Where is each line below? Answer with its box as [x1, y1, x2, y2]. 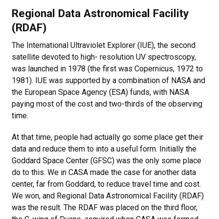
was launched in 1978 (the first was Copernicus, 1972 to [12, 64, 203, 73]
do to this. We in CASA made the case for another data [12, 168, 196, 177]
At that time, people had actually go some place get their [12, 132, 203, 142]
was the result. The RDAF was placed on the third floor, [12, 203, 197, 212]
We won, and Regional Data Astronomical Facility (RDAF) [12, 191, 204, 200]
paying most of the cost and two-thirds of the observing [12, 99, 202, 109]
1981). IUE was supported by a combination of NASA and [12, 76, 205, 85]
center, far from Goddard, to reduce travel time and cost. [12, 179, 201, 189]
